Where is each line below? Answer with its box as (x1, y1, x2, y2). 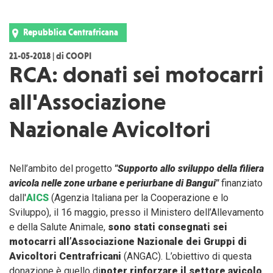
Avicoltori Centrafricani (9, 250, 124, 263)
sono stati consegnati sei (108, 221, 227, 233)
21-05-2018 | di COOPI (9, 51, 91, 62)
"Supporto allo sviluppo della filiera (115, 163, 264, 175)
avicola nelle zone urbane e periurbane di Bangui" (9, 177, 221, 190)
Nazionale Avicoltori (9, 116, 211, 143)
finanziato (221, 177, 263, 190)
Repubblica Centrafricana (23, 27, 118, 38)
